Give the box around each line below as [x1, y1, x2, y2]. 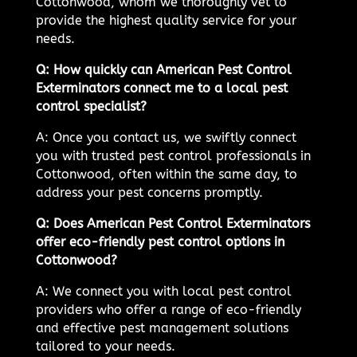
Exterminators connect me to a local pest [35, 80, 288, 96]
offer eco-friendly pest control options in [35, 234, 284, 250]
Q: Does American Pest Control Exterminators [35, 216, 310, 232]
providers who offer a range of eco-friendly [35, 302, 301, 318]
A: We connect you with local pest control [35, 284, 292, 300]
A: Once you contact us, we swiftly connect [35, 130, 296, 146]
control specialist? [35, 99, 147, 115]
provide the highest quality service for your [35, 13, 296, 29]
